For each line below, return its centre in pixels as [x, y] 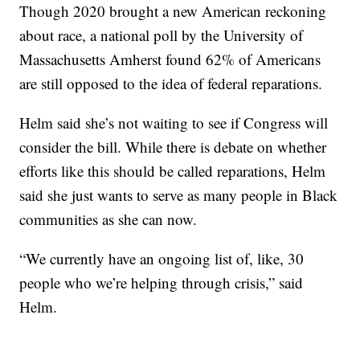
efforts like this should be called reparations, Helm [173, 170]
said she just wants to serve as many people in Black [179, 194]
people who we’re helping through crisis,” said [162, 282]
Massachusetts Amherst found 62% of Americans [170, 59]
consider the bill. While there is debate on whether [173, 146]
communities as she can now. [108, 219]
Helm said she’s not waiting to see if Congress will [174, 122]
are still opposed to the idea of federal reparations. [171, 83]
